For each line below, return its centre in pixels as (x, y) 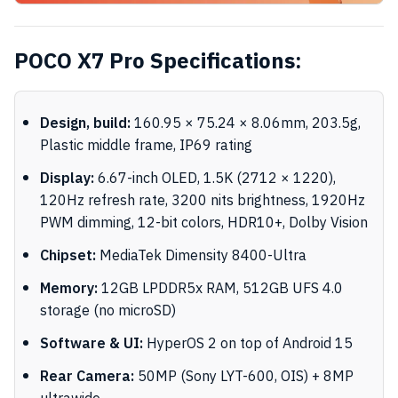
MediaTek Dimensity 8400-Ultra (201, 256)
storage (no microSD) (108, 311)
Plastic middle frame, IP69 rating (146, 146)
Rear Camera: (87, 377)
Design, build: (85, 123)
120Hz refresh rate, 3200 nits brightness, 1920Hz (203, 201)
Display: (67, 179)
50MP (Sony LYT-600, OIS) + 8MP (244, 377)
